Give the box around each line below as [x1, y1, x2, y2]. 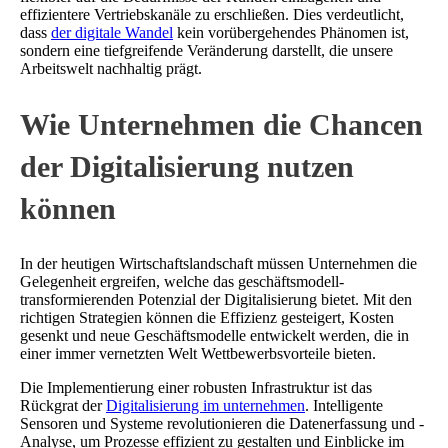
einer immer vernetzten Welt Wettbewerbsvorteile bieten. [20, 344, 376, 362]
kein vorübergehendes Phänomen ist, [173, 23, 409, 41]
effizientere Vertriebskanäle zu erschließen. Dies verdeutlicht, [20, 5, 404, 23]
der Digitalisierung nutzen [20, 149, 354, 183]
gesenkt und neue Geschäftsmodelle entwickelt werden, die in [20, 326, 409, 344]
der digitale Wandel [51, 23, 173, 41]
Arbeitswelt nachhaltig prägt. [20, 59, 202, 77]
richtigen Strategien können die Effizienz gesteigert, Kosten [20, 308, 394, 326]
